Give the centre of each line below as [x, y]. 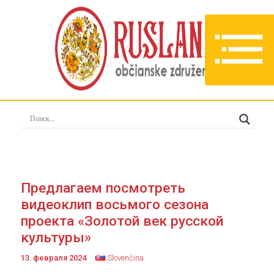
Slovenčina [126, 258]
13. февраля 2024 [53, 258]
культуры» [56, 237]
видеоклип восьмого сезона [114, 204]
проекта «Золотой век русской [122, 221]
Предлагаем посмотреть [103, 188]
